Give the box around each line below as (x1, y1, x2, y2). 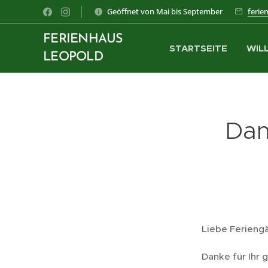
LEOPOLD (43, 50, 103, 63)
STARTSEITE (169, 42, 227, 54)
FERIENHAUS (43, 32, 123, 45)
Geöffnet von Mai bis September (107, 5, 223, 17)
